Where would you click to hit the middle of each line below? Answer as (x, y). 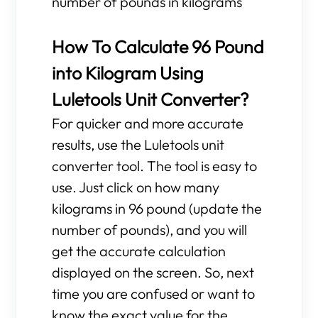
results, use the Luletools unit (138, 144)
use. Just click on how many (136, 187)
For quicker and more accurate (148, 123)
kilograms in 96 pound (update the (157, 208)
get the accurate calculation (139, 251)
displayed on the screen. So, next (153, 272)
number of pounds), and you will (150, 230)
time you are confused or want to (154, 294)
